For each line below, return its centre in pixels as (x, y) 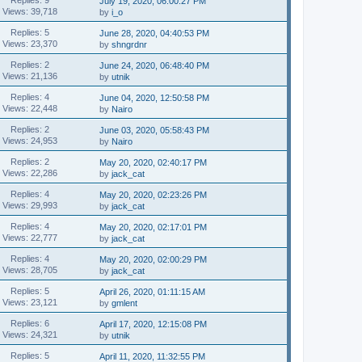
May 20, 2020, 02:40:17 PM (154, 162)
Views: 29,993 (29, 205)
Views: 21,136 (29, 76)
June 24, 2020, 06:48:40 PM (155, 65)
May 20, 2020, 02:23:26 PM (154, 195)
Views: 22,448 (29, 108)
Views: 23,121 (29, 302)
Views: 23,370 (29, 43)
